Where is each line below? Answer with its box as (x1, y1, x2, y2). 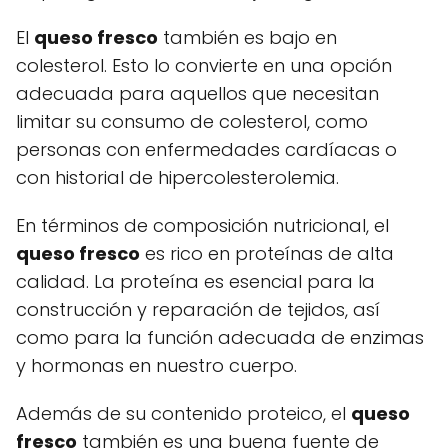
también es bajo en (158, 24, 337, 50)
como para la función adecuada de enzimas (16, 324, 424, 350)
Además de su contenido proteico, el (16, 400, 351, 426)
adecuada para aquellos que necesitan (16, 80, 379, 106)
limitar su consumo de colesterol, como (16, 108, 368, 134)
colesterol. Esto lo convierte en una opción (16, 52, 392, 78)
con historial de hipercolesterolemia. (16, 164, 339, 190)
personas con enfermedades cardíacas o (16, 136, 397, 162)
